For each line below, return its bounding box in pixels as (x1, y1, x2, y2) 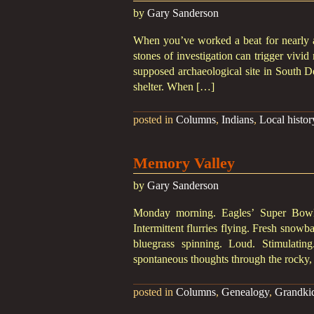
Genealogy (221, 286, 269, 298)
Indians (221, 114, 254, 125)
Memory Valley (133, 154, 235, 172)
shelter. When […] (133, 81, 214, 93)
